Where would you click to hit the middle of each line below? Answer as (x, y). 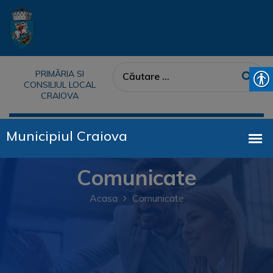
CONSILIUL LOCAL (59, 85)
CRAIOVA (59, 96)
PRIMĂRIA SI (59, 74)
